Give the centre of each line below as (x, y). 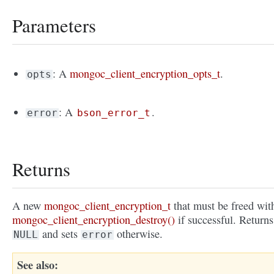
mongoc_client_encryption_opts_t (145, 74)
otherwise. (138, 234)
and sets (60, 234)
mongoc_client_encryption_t (107, 206)
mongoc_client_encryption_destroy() (94, 220)
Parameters (54, 26)
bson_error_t (114, 113)
